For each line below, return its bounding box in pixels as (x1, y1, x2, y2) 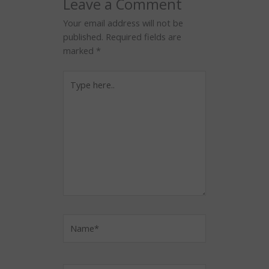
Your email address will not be (63, 16, 183, 29)
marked (63, 44, 96, 56)
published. (63, 30, 103, 43)
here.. (62, 84, 84, 97)
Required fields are (106, 30, 181, 43)
